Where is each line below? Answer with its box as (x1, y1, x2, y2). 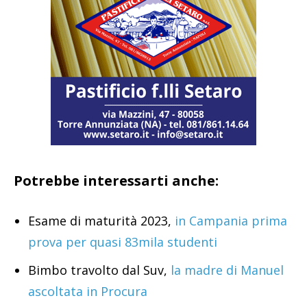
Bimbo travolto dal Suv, (28, 262, 167, 279)
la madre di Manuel (167, 262, 284, 279)
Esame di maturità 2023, (28, 212, 171, 230)
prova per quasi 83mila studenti (28, 234, 217, 251)
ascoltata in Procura (28, 283, 147, 300)
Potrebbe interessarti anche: (14, 171, 219, 191)
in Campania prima (171, 212, 287, 230)
